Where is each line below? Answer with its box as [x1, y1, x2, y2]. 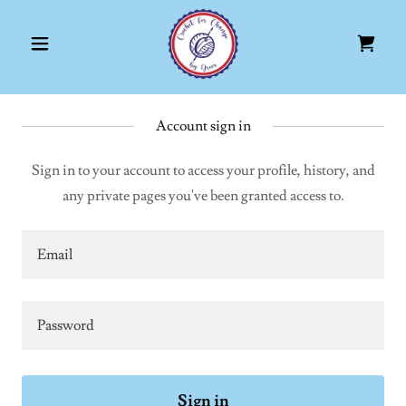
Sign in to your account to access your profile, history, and [31, 161, 375, 179]
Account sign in [155, 117, 251, 135]
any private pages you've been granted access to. [62, 187, 344, 205]
